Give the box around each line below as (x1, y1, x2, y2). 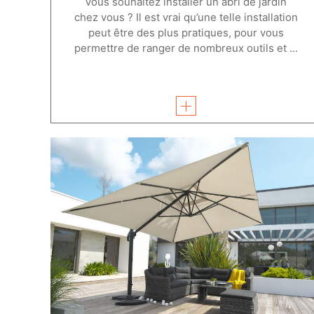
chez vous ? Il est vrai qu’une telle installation (74, 10, 298, 24)
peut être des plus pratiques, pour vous (88, 25, 284, 39)
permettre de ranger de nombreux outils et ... (74, 41, 298, 55)
